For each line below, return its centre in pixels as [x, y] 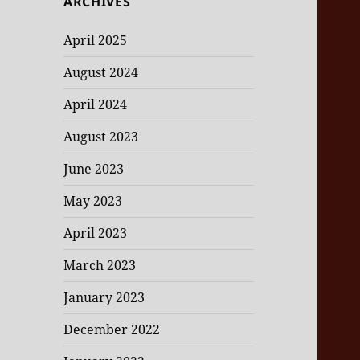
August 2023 [101, 137]
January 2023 [104, 298]
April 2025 [96, 41]
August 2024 [101, 73]
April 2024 [96, 105]
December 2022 [112, 330]
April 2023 [96, 233]
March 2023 [100, 266]
